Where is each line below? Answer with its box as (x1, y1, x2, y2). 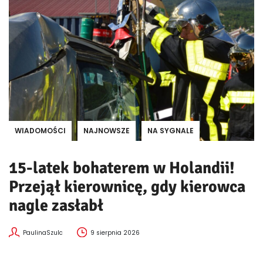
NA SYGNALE (147, 125, 194, 136)
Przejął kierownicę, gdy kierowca (9, 176, 245, 197)
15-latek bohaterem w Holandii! (9, 157, 235, 178)
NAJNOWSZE (83, 125, 130, 136)
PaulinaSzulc (22, 228, 63, 237)
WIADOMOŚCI (15, 125, 66, 136)
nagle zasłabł (9, 195, 103, 215)
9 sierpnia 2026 (90, 228, 140, 237)
